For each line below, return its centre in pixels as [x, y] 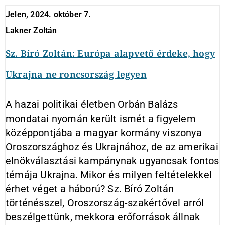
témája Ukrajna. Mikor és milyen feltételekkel [109, 175]
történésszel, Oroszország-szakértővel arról [105, 203]
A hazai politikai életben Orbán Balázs [92, 104]
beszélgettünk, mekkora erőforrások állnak [103, 217]
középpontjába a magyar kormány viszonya [104, 133]
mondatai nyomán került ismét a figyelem [101, 119]
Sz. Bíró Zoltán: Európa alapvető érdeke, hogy [110, 53]
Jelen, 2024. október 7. [48, 14]
